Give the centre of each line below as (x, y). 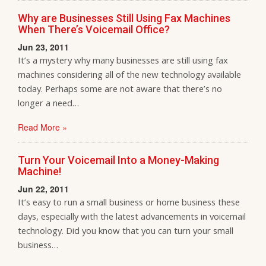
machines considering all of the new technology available (129, 74)
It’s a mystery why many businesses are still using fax (123, 60)
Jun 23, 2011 (43, 47)
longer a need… (48, 103)
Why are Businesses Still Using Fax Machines (124, 18)
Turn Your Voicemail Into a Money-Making (118, 160)
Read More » (42, 127)
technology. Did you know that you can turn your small (126, 230)
